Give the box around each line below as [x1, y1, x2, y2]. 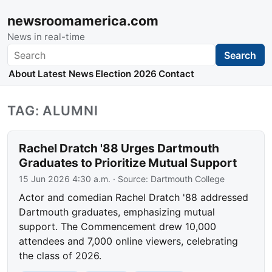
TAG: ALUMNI [7, 103, 98, 119]
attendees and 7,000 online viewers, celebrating [19, 235, 239, 248]
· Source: [110, 174, 151, 185]
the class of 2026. [19, 250, 102, 262]
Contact [158, 68, 195, 80]
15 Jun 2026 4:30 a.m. [19, 174, 111, 185]
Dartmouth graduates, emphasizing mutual [19, 206, 216, 219]
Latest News [37, 68, 93, 80]
